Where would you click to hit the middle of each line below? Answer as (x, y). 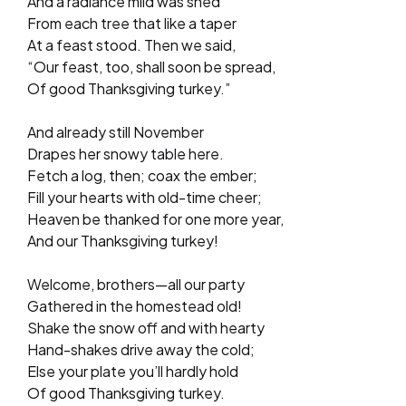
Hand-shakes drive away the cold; (141, 349)
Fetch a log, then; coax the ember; (142, 175)
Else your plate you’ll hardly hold (133, 371)
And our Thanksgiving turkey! (123, 240)
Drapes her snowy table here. (126, 153)
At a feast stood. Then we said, (131, 44)
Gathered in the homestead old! (135, 305)
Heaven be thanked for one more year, (155, 218)
